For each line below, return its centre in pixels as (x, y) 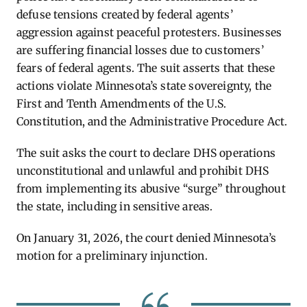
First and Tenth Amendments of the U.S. (122, 103)
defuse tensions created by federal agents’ (125, 14)
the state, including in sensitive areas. (115, 206)
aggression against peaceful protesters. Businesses (149, 32)
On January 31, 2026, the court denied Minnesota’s (146, 238)
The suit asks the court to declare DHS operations (146, 153)
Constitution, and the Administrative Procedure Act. (152, 121)
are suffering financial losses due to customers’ (140, 50)
